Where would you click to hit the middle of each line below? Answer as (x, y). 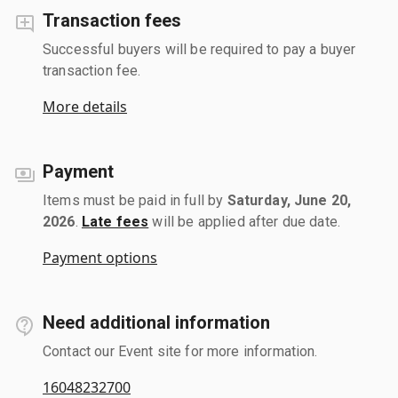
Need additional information (156, 322)
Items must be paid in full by (135, 200)
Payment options (100, 257)
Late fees (115, 221)
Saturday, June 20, (289, 200)
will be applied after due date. (245, 221)
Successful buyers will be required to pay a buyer (199, 49)
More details (85, 106)
